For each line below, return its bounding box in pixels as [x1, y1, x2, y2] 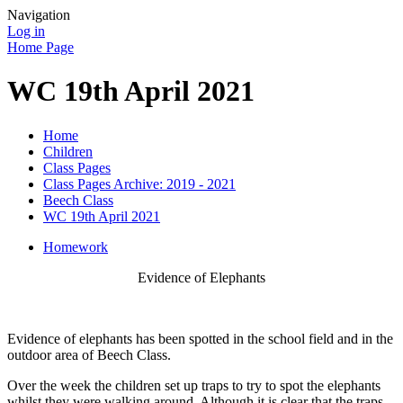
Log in [7, 23, 45, 39]
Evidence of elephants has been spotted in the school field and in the [7, 330, 393, 346]
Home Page [7, 40, 74, 55]
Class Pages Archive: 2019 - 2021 [43, 175, 236, 192]
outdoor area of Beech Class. [7, 346, 175, 363]
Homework [43, 238, 108, 255]
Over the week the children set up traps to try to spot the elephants [7, 377, 381, 393]
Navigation [7, 7, 70, 22]
